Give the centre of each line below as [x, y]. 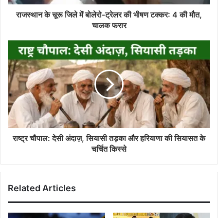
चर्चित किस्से [109, 149]
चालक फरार [109, 25]
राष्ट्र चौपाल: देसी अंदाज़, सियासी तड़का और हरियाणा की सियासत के [109, 138]
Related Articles [42, 188]
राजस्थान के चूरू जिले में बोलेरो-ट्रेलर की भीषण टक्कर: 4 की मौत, [109, 14]
